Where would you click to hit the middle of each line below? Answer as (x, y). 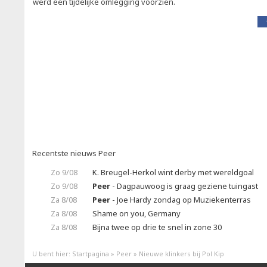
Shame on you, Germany (136, 213)
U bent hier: (52, 254)
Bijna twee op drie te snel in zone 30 (157, 227)
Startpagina (91, 254)
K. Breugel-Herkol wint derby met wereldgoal (173, 172)
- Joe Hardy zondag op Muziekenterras (181, 200)
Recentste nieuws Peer (74, 153)
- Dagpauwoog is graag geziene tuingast (184, 186)
